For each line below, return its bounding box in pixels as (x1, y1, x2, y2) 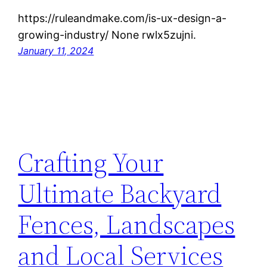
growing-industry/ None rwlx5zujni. (18, 29, 197, 42)
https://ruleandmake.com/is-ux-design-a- (18, 12, 227, 25)
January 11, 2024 (18, 45, 94, 57)
